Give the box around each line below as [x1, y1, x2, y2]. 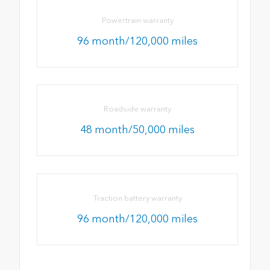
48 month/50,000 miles [80, 123, 195, 137]
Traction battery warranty [93, 193, 182, 202]
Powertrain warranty [101, 16, 174, 25]
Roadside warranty [104, 104, 172, 114]
